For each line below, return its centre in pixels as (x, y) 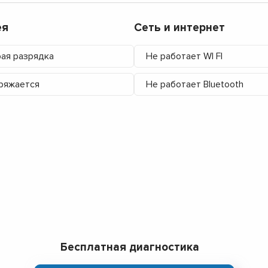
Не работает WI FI (184, 56)
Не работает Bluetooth (195, 84)
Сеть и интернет (179, 28)
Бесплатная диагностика (130, 247)
